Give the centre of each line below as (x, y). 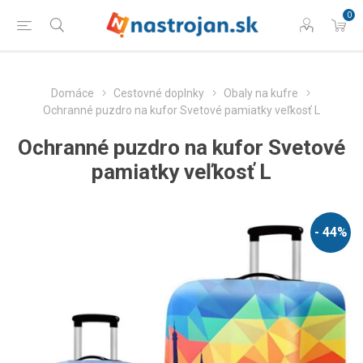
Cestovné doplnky (158, 93)
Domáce (72, 93)
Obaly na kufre (261, 93)
